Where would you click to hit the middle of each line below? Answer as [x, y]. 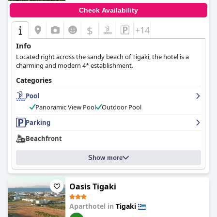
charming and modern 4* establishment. [75, 65]
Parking [38, 123]
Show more [105, 158]
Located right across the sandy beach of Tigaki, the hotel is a [102, 57]
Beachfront [44, 139]
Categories [34, 80]
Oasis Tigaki [93, 186]
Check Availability [108, 10]
